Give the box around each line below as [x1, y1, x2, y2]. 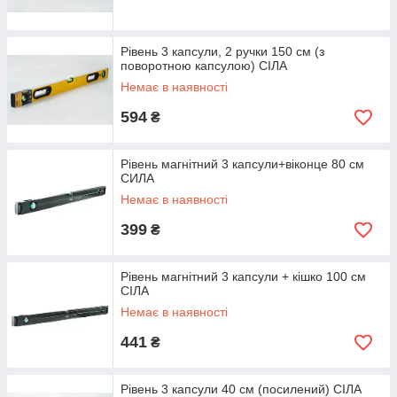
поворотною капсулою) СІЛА [121, 58, 287, 73]
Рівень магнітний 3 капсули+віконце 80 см [121, 157, 364, 171]
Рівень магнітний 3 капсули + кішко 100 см [121, 269, 366, 284]
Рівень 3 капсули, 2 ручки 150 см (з [121, 44, 324, 58]
